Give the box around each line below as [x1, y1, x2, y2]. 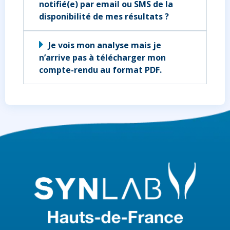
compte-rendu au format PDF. [39, 64, 162, 76]
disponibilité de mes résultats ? [39, 11, 169, 23]
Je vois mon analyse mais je [48, 40, 161, 51]
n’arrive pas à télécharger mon [39, 52, 166, 64]
